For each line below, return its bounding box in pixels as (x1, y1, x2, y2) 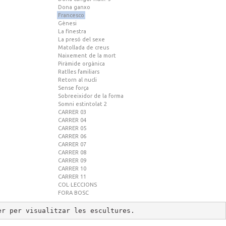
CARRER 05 (58, 125, 86, 132)
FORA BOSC (58, 190, 89, 196)
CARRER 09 (58, 157, 86, 164)
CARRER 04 (58, 117, 86, 124)
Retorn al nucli (58, 77, 97, 83)
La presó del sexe (58, 36, 105, 43)
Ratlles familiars (58, 69, 99, 75)
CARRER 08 (58, 149, 86, 156)
